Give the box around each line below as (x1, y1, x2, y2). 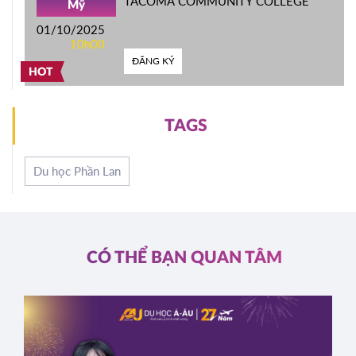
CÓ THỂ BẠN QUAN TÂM (86, 249, 282, 266)
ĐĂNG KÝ (132, 54, 174, 67)
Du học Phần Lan (33, 164, 121, 179)
